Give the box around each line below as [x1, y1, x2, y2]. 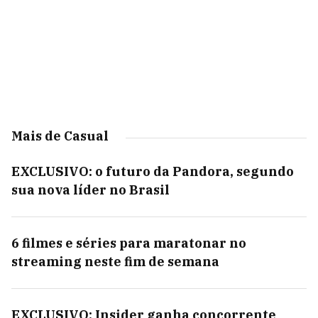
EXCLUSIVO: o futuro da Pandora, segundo [11, 163, 294, 180]
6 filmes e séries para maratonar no [11, 235, 246, 251]
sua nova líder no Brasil [11, 182, 170, 198]
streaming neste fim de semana [11, 253, 219, 270]
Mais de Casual [11, 128, 109, 144]
